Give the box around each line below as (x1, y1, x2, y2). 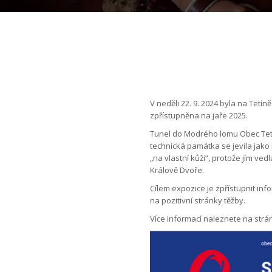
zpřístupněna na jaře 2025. (150, 110, 248, 121)
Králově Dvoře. (150, 165, 204, 175)
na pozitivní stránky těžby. (150, 195, 245, 206)
